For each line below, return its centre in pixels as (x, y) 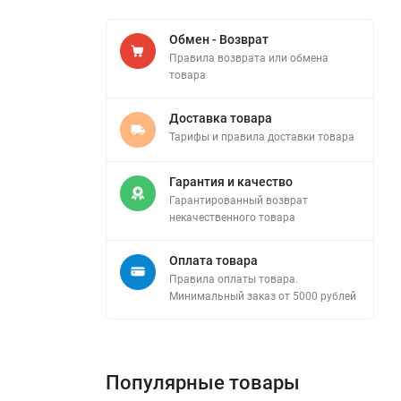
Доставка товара (221, 118)
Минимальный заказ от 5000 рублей (263, 296)
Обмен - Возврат (219, 39)
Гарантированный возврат (239, 200)
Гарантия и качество (231, 181)
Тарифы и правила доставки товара (262, 137)
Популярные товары (203, 382)
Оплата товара (213, 260)
